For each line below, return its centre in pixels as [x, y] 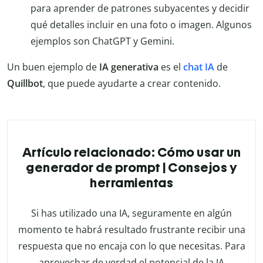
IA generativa [129, 67]
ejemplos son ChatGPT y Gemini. [102, 41]
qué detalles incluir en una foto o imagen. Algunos [141, 25]
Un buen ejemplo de [53, 67]
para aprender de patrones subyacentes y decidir [140, 9]
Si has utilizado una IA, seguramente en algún [131, 213]
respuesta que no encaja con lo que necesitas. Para [131, 246]
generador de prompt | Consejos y [131, 168]
